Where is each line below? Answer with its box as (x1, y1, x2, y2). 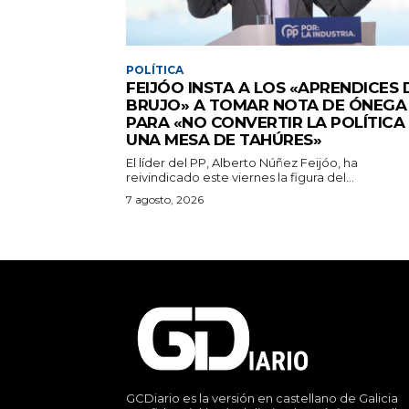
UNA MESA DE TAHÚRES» (126, 130, 321, 149)
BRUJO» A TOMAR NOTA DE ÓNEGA (126, 95, 406, 114)
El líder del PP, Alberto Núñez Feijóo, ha (126, 154, 358, 170)
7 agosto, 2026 (126, 192, 204, 206)
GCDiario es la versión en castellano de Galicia (126, 390, 398, 405)
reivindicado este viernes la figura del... (126, 169, 354, 184)
